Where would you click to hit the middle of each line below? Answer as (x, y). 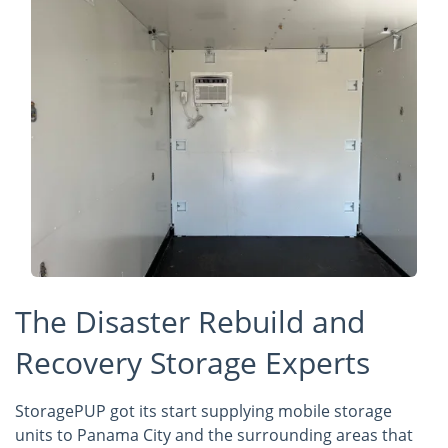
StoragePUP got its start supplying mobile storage (203, 410)
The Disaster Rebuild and (190, 321)
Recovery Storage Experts (192, 362)
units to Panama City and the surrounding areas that (214, 434)
